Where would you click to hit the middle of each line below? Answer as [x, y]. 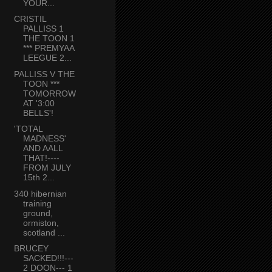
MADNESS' [44, 139]
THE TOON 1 [49, 39]
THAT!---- [41, 158]
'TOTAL [28, 129]
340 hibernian [40, 193]
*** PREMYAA [48, 48]
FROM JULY [47, 168]
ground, [38, 213]
